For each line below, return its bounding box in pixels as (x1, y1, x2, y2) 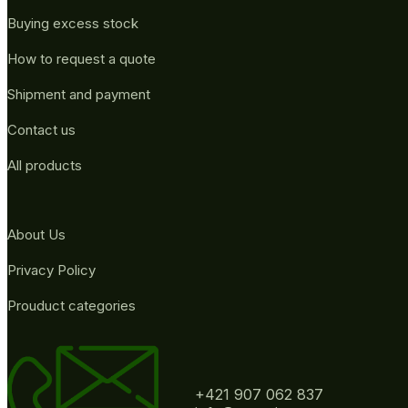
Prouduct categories (7, 296, 136, 314)
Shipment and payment (7, 85, 150, 103)
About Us (7, 225, 66, 243)
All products (7, 156, 82, 174)
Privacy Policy (7, 260, 96, 279)
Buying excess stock (7, 14, 138, 32)
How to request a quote (7, 49, 156, 67)
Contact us (7, 120, 76, 138)
